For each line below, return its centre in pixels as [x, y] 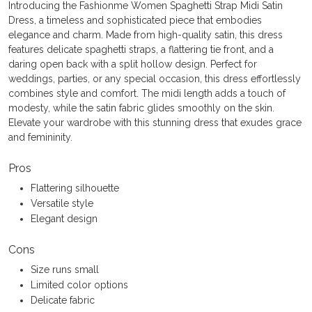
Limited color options [79, 285]
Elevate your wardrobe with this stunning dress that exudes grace [155, 123]
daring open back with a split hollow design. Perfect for [133, 64]
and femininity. [40, 138]
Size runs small [65, 270]
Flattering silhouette [75, 188]
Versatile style [62, 204]
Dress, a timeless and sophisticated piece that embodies [135, 21]
